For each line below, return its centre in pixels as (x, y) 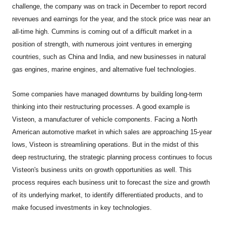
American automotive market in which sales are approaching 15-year (112, 132)
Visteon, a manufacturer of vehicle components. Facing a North (105, 119)
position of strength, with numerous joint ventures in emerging (102, 44)
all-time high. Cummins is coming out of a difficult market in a (102, 31)
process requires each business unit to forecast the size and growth (111, 182)
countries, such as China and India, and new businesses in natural (109, 56)
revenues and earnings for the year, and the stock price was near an (111, 19)
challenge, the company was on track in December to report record (109, 6)
